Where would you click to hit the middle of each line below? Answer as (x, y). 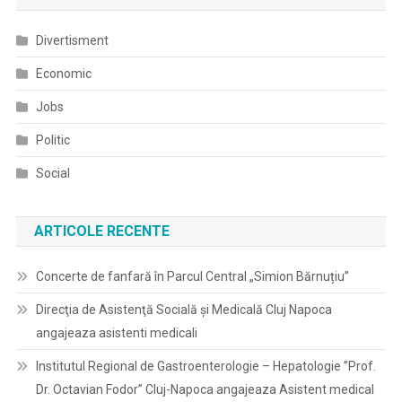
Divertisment (72, 40)
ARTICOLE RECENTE (101, 231)
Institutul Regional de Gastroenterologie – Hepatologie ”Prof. (205, 366)
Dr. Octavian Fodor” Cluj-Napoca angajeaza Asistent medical (205, 389)
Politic (52, 140)
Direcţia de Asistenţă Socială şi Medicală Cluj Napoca (184, 310)
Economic (63, 74)
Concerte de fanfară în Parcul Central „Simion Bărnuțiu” (192, 276)
